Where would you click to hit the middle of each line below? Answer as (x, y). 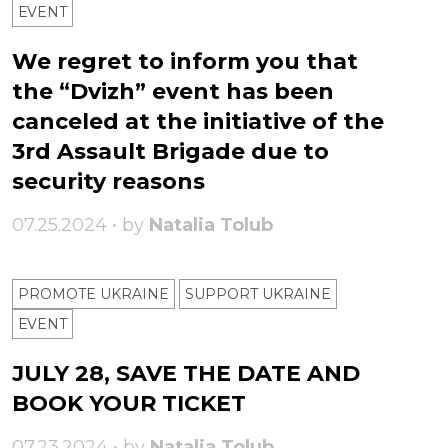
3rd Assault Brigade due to (170, 152)
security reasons (108, 182)
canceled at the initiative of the (198, 122)
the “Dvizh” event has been (173, 92)
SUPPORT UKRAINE (258, 294)
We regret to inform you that (185, 62)
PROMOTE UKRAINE (93, 294)
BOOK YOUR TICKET (129, 404)
